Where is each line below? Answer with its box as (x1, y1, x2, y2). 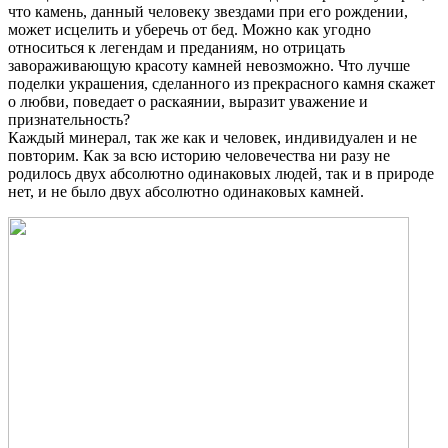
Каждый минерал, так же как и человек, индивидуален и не (8, 129, 417, 147)
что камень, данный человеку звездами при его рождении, (8, 3, 408, 21)
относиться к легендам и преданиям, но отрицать (8, 39, 345, 57)
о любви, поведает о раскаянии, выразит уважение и (8, 93, 368, 111)
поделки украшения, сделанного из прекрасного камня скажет (8, 75, 435, 93)
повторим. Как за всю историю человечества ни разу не (8, 147, 390, 165)
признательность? (8, 111, 130, 129)
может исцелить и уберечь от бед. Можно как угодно (8, 21, 371, 39)
